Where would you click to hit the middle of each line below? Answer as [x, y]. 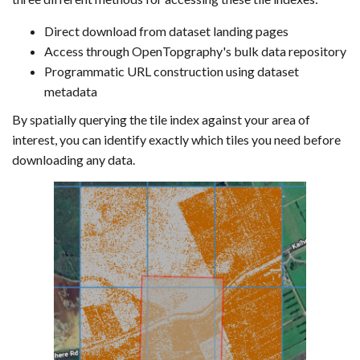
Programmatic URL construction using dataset [172, 71]
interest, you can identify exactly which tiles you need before [176, 139]
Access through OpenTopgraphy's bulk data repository [195, 51]
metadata [71, 91]
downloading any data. [74, 160]
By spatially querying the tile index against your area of [161, 119]
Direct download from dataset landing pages [166, 31]
